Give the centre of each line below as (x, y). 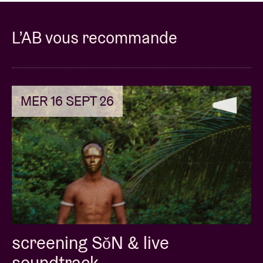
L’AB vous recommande (95, 37)
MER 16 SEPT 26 (67, 101)
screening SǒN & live (90, 243)
